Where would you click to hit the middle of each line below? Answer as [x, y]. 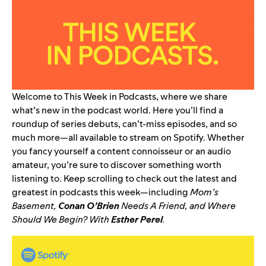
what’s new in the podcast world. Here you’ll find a [118, 110]
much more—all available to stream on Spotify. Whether [128, 138]
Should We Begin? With [61, 220]
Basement [33, 206]
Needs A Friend [152, 206]
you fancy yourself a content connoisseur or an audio [121, 151]
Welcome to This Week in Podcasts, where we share [120, 97]
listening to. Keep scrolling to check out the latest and [124, 179]
